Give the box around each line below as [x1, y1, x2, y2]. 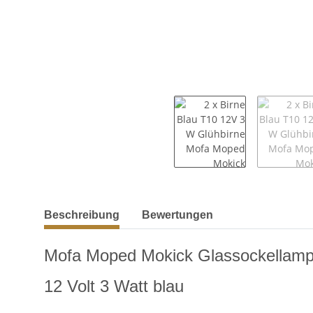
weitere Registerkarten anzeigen [43, 201, 195, 214]
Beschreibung [44, 208, 119, 221]
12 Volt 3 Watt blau [44, 276, 184, 296]
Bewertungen [142, 208, 213, 221]
